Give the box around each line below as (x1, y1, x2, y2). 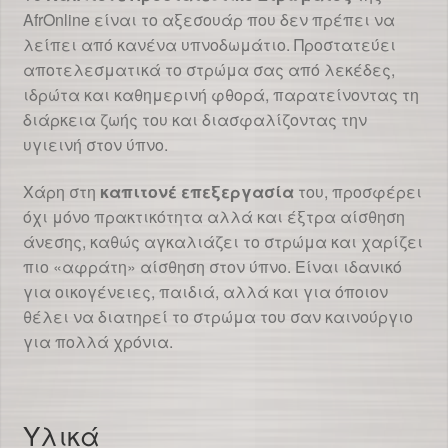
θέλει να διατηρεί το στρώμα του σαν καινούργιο (22, 305, 413, 329)
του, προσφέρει (293, 180, 422, 204)
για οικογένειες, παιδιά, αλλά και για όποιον (22, 280, 388, 304)
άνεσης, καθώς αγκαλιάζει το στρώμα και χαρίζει (22, 230, 423, 254)
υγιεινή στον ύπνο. (22, 132, 168, 156)
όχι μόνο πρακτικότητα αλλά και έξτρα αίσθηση (22, 205, 405, 229)
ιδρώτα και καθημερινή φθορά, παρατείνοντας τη (22, 82, 419, 106)
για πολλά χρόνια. (22, 330, 173, 354)
